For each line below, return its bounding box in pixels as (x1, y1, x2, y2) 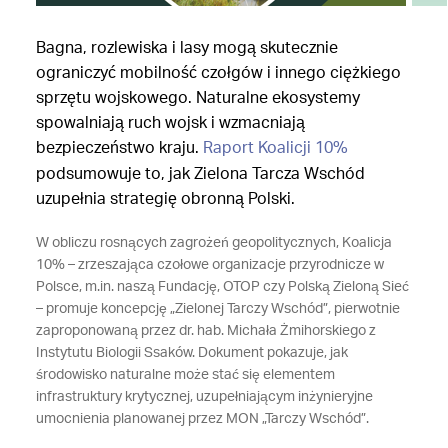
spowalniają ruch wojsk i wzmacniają (35, 115, 305, 131)
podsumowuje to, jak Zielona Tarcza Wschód (35, 166, 365, 182)
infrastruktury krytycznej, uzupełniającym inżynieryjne (35, 390, 373, 404)
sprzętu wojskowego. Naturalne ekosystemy (35, 90, 360, 106)
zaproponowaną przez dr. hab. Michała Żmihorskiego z (35, 324, 376, 338)
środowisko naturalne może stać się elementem (35, 368, 335, 382)
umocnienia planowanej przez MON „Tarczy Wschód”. (35, 412, 372, 426)
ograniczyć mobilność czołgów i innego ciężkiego (35, 65, 401, 81)
